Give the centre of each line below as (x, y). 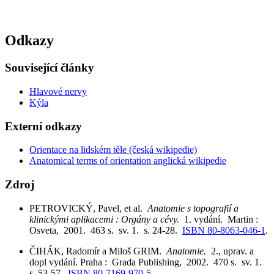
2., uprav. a (232, 251)
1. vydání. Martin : (224, 219)
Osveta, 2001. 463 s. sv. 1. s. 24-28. (106, 230)
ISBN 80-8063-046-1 (224, 230)
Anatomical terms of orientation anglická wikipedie (128, 161)
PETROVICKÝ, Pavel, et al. (88, 208)
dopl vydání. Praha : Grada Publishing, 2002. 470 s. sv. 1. (148, 262)
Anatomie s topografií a (193, 208)
